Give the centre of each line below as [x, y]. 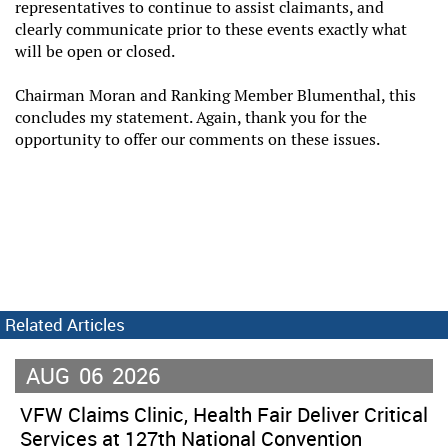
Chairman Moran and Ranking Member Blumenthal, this [215, 95]
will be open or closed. [96, 51]
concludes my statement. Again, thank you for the [191, 117]
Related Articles [65, 324]
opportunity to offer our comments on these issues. [205, 139]
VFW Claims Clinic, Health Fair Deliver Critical [224, 414]
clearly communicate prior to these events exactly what [211, 29]
